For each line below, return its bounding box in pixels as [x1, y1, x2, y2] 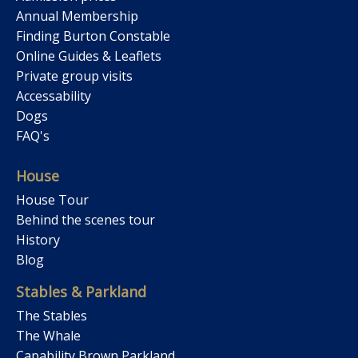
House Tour [16, 190, 89, 209]
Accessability [16, 86, 91, 105]
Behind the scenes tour [16, 210, 155, 229]
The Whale [16, 326, 81, 344]
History [16, 230, 60, 249]
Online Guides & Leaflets [16, 46, 161, 65]
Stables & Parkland [16, 281, 146, 301]
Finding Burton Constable [16, 26, 170, 45]
